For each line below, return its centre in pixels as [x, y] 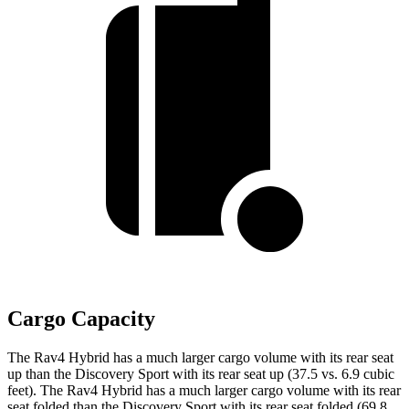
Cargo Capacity [81, 319]
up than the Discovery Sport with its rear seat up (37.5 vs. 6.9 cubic [201, 374]
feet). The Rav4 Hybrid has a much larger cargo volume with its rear [204, 391]
